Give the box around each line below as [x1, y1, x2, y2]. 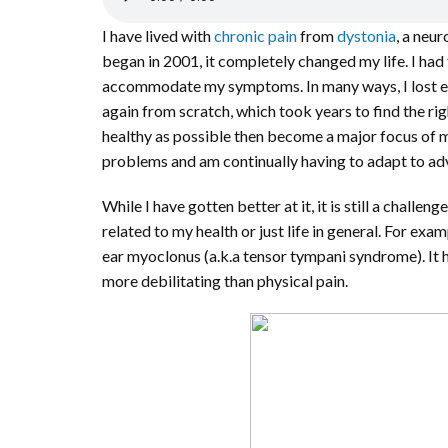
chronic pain [214, 26, 297, 45]
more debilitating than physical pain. [102, 271, 348, 290]
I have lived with [102, 26, 214, 45]
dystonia [337, 26, 396, 45]
